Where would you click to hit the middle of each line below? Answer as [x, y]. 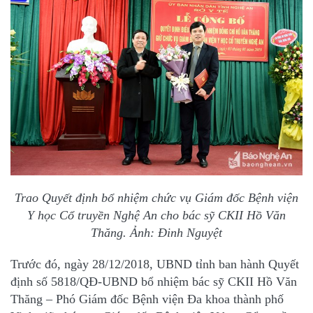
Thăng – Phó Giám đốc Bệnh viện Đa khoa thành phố [147, 299]
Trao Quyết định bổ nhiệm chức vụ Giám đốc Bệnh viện [156, 198]
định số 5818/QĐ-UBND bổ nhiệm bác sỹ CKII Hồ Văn [154, 282]
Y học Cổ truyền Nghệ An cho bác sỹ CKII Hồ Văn [156, 216]
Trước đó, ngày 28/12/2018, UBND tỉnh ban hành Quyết [155, 264]
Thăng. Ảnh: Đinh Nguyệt [156, 233]
